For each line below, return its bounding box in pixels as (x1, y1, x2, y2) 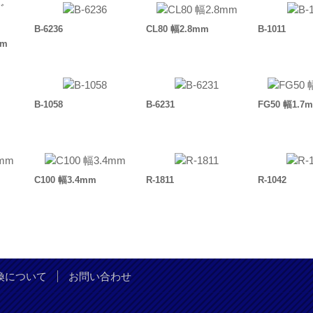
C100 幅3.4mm (34, 175, 97, 186)
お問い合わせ (68, 270, 131, 283)
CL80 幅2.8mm (146, 24, 210, 35)
